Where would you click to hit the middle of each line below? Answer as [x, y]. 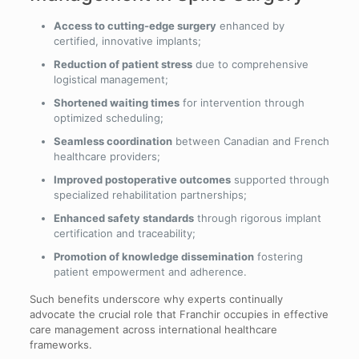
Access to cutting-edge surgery [135, 26]
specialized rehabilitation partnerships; [150, 195]
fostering [278, 257]
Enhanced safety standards [123, 218]
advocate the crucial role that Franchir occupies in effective [179, 315]
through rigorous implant [257, 218]
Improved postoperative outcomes [142, 180]
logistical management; [111, 80]
